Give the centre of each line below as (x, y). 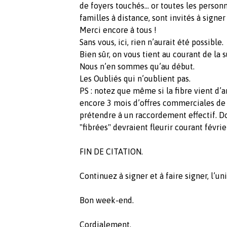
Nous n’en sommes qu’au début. (137, 66)
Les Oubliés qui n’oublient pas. (135, 78)
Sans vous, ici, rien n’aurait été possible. (152, 42)
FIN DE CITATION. (111, 151)
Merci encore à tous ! (118, 30)
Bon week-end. (107, 200)
